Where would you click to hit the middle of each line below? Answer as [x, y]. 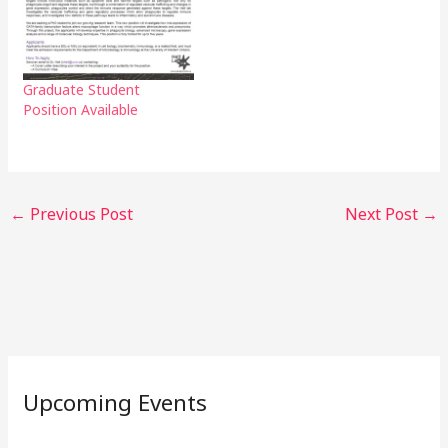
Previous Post [80, 213]
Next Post [383, 213]
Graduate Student [82, 89]
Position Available [81, 109]
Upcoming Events [115, 403]
